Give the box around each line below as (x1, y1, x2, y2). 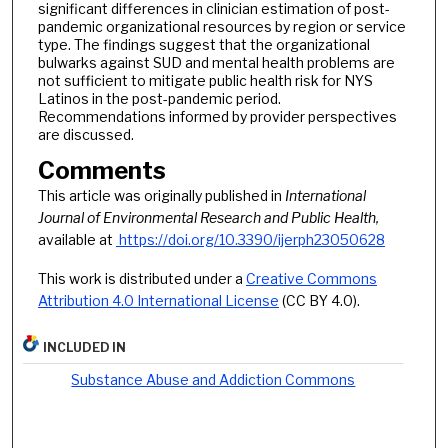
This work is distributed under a (37, 270, 246, 287)
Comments (37, 156, 166, 186)
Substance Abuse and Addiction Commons (71, 370, 356, 388)
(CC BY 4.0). (278, 292, 363, 309)
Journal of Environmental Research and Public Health (37, 209, 376, 227)
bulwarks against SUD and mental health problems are (37, 53, 395, 71)
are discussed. (37, 125, 134, 143)
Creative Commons (245, 270, 377, 287)
